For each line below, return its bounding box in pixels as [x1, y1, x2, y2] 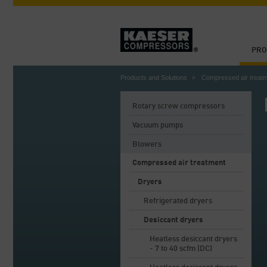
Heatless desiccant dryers [150, 235, 237, 243]
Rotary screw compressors [132, 103, 225, 110]
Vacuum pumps [132, 122, 183, 129]
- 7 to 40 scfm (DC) [150, 245, 212, 253]
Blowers [132, 141, 162, 148]
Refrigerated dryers [144, 197, 212, 205]
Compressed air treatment [132, 159, 226, 167]
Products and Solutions [120, 74, 187, 81]
